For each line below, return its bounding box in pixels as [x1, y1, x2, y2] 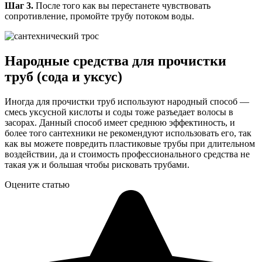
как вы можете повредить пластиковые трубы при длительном [5, 139, 255, 149]
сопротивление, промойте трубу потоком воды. [5, 11, 194, 22]
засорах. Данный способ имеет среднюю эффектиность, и [5, 118, 235, 128]
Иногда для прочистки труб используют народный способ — [5, 96, 249, 107]
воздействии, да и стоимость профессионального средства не [5, 149, 250, 160]
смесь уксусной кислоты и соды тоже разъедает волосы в [5, 107, 233, 118]
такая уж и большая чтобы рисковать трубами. [5, 160, 189, 170]
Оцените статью [5, 180, 70, 190]
